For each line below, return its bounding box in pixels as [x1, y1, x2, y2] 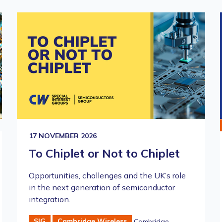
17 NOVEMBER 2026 [29, 131, 97, 140]
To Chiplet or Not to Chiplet [29, 146, 180, 161]
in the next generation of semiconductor [29, 182, 175, 192]
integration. [29, 194, 70, 204]
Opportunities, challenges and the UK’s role [29, 170, 186, 180]
